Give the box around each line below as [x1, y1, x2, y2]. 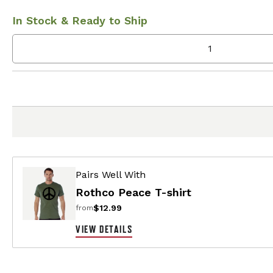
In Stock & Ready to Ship [12, 13, 147, 27]
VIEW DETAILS [76, 223, 133, 235]
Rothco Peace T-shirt [76, 185, 191, 199]
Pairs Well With [76, 168, 146, 180]
